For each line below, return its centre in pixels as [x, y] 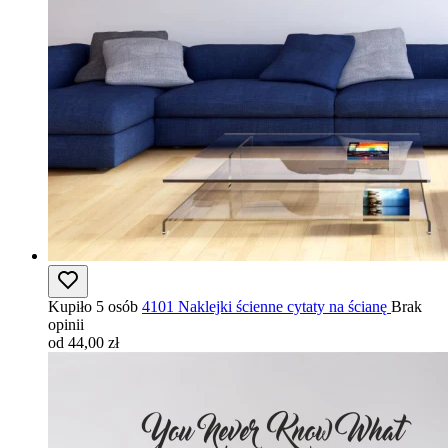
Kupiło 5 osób [93, 306]
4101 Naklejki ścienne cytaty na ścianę [264, 306]
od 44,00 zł [83, 342]
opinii [66, 324]
